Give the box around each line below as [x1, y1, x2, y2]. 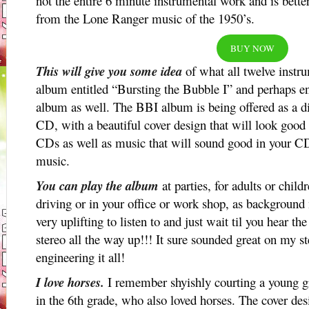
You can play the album [36, 177, 159, 195]
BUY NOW [230, 42, 275, 54]
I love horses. [36, 273, 104, 291]
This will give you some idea [36, 62, 182, 80]
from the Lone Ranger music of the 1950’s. [36, 10, 255, 27]
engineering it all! [36, 248, 125, 266]
